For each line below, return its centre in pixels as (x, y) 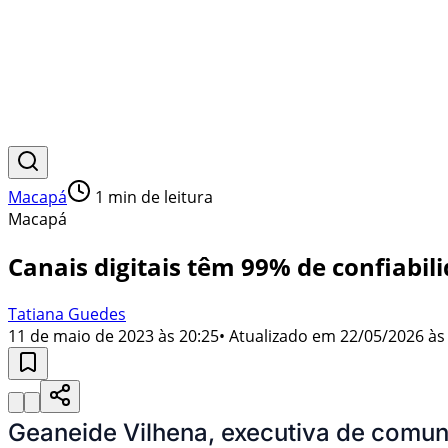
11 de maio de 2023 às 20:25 (113, 335)
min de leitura (158, 197)
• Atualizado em (277, 335)
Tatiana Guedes (67, 313)
